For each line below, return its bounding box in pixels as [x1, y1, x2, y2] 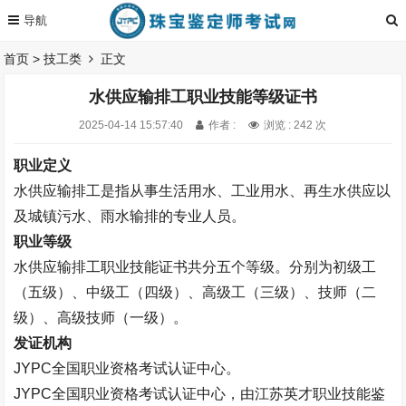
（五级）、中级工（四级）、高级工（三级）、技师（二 [14, 285, 377, 300]
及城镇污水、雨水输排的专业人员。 [14, 208, 246, 224]
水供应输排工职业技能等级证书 [88, 88, 317, 106]
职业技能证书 [101, 259, 188, 275]
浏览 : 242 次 [264, 119, 327, 131]
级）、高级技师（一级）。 [14, 310, 188, 325]
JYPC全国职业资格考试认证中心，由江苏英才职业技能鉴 [14, 386, 386, 401]
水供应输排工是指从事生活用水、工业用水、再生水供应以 [14, 183, 391, 198]
